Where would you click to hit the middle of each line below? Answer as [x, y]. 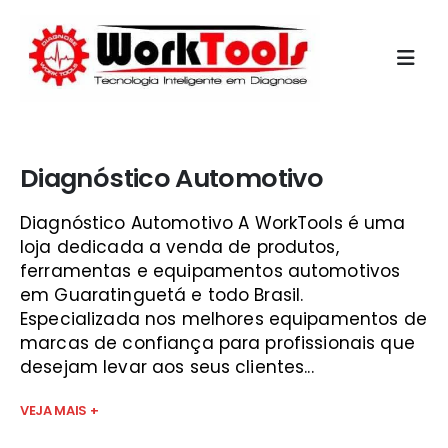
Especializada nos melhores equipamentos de [223, 319]
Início [42, 139]
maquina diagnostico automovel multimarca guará [244, 139]
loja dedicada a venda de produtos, [179, 247]
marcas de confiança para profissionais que [217, 343]
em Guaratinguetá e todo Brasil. [162, 295]
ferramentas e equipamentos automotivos [210, 271]
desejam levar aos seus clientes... [167, 367]
